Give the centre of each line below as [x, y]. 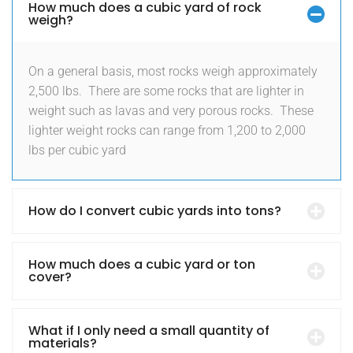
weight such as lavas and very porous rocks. [151, 111]
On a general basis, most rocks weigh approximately [173, 72]
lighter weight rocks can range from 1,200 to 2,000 [167, 131]
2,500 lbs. [55, 91]
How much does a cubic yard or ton [142, 265]
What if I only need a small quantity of [149, 331]
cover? [50, 277]
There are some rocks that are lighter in [196, 91]
